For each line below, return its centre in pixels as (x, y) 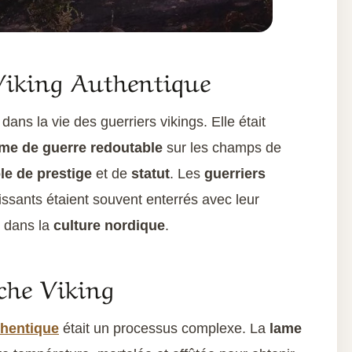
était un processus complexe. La (164, 329)
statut (150, 174)
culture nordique (109, 226)
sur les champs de (222, 148)
